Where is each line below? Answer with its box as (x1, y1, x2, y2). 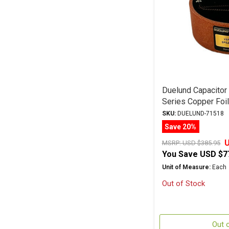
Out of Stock (162, 179, 205, 188)
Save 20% (165, 122, 196, 131)
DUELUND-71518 (175, 110, 224, 117)
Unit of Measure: (162, 164, 211, 171)
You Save (162, 149, 198, 159)
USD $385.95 (182, 139, 220, 147)
